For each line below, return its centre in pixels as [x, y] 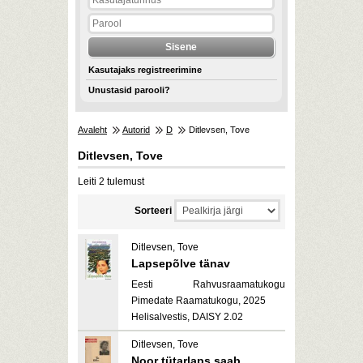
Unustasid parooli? [129, 90]
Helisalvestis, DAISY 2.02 [187, 317]
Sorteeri [153, 211]
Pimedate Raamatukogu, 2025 [199, 301]
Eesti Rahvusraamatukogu [208, 284]
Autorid [136, 130]
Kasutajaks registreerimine [145, 70]
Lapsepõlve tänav [181, 263]
